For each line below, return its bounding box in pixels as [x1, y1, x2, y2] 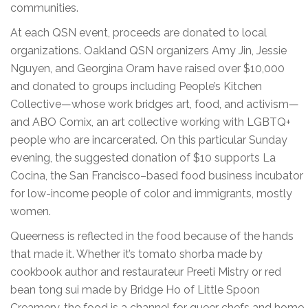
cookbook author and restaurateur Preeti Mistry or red [10, 265, 281, 279]
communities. [10, 1, 78, 15]
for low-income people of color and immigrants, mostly [10, 187, 292, 201]
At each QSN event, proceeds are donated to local [10, 26, 267, 40]
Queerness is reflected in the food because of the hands [10, 230, 294, 243]
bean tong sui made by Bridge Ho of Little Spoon [10, 283, 260, 297]
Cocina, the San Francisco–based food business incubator [10, 169, 303, 183]
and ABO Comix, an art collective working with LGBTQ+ [10, 115, 291, 129]
